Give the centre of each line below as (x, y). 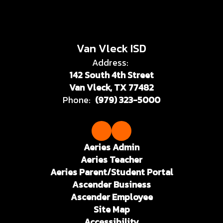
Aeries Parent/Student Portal (111, 172)
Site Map (111, 209)
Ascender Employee (111, 197)
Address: (110, 62)
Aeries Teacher (111, 159)
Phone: (77, 100)
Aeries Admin (111, 147)
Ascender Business (111, 184)
